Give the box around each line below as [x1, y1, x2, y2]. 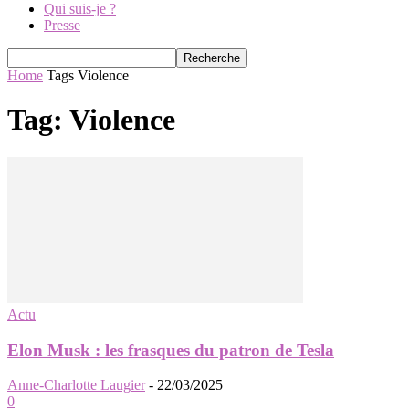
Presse [44, 17, 80, 33]
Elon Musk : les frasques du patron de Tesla [7, 340, 334, 360]
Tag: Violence [7, 103, 175, 137]
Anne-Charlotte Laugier [7, 377, 145, 393]
